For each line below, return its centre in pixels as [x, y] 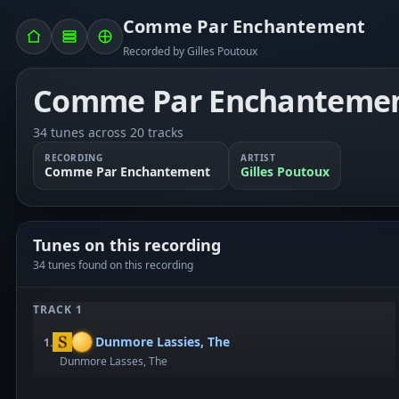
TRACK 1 [58, 309]
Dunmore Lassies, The [163, 342]
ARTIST [258, 158]
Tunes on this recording [127, 245]
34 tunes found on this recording [113, 265]
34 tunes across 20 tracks [108, 132]
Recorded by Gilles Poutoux [190, 51]
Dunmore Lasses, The [114, 361]
